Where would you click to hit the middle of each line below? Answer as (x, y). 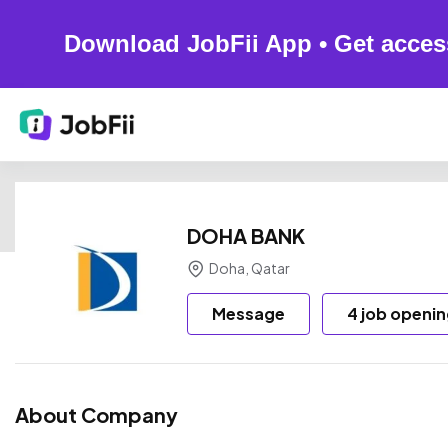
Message (248, 313)
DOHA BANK (246, 236)
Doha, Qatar (248, 267)
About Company (96, 414)
